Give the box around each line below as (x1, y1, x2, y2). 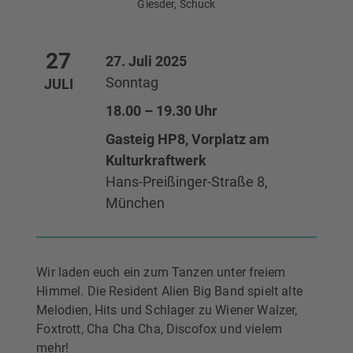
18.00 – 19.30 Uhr (106, 102, 218, 120)
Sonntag (106, 74, 159, 91)
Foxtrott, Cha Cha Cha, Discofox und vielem (36, 321, 283, 337)
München (106, 195, 165, 212)
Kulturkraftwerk (106, 152, 207, 169)
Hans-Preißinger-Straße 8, (106, 173, 269, 191)
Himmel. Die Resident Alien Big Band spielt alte (36, 284, 303, 299)
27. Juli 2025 (106, 53, 188, 70)
